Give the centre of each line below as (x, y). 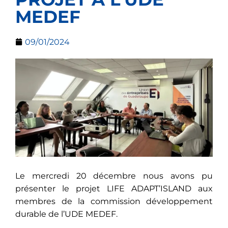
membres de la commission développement (114, 202)
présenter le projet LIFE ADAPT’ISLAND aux (114, 189)
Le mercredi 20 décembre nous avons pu (114, 176)
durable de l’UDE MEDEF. (66, 214)
